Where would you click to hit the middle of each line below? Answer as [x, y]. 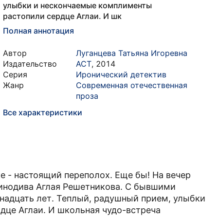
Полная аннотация [38, 31]
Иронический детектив [121, 74]
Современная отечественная [132, 85]
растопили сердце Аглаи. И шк [62, 16]
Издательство [30, 64]
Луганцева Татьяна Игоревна [132, 53]
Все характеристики [43, 112]
